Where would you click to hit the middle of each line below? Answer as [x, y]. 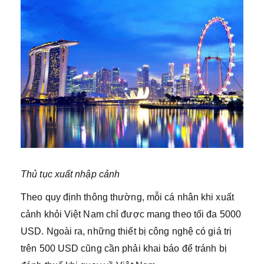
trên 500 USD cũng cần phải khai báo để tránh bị [124, 248]
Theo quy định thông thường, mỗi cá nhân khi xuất [127, 197]
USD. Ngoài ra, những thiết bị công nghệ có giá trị [126, 231]
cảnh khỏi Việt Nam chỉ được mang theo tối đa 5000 [131, 214]
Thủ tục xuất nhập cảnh [70, 174]
